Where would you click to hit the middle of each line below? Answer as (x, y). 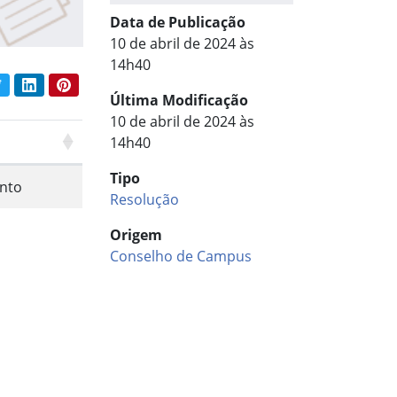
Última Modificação (179, 100)
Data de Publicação (177, 22)
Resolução (144, 199)
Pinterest (96, 83)
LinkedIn (60, 83)
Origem (136, 235)
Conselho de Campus (180, 256)
